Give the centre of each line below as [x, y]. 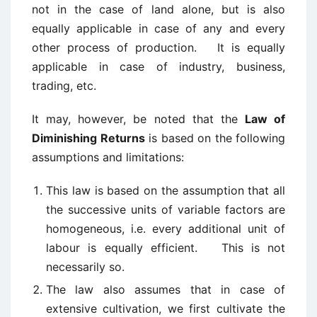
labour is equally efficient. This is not [166, 248]
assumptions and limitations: [108, 157]
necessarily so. [85, 267]
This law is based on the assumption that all [166, 191]
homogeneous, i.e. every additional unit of [166, 229]
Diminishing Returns [88, 138]
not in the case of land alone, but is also [158, 10]
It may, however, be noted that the [138, 119]
